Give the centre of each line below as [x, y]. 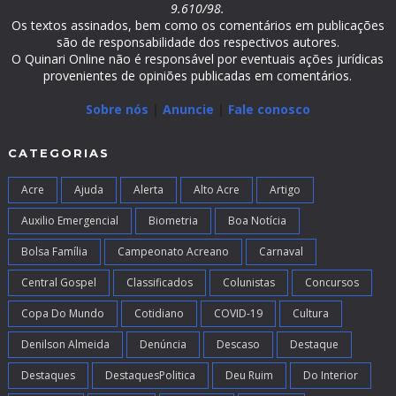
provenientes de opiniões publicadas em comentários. [198, 76]
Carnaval [281, 252]
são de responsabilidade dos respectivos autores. [198, 42]
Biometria [173, 221]
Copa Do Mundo [62, 314]
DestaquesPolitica [150, 376]
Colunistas [248, 283]
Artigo [285, 190]
